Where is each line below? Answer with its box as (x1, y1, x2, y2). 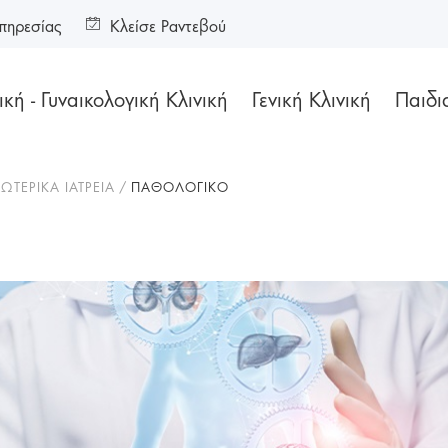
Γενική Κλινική (252, 82, 372, 114)
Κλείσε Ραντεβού (110, 11, 226, 37)
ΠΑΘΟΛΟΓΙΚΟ (131, 176, 229, 196)
